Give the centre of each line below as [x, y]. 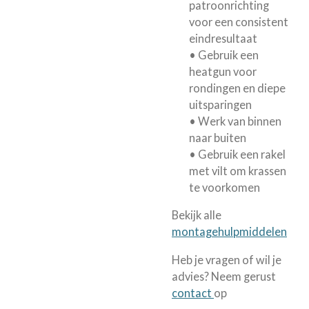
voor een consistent [238, 21]
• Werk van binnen [235, 121]
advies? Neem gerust [224, 276]
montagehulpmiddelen [229, 232]
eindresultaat [223, 38]
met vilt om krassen [237, 170]
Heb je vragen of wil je [227, 259]
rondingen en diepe [237, 88]
